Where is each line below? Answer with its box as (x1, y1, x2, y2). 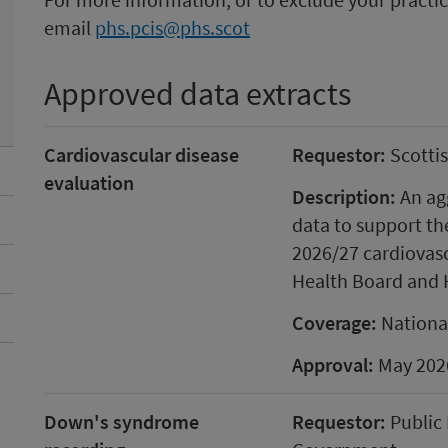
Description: (291, 184, 396, 209)
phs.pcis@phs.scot (95, 15, 250, 40)
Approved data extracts (44, 74, 351, 114)
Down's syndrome (44, 409, 199, 434)
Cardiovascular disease (44, 142, 239, 167)
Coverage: (291, 310, 377, 335)
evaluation (44, 170, 134, 195)
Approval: (291, 352, 374, 377)
